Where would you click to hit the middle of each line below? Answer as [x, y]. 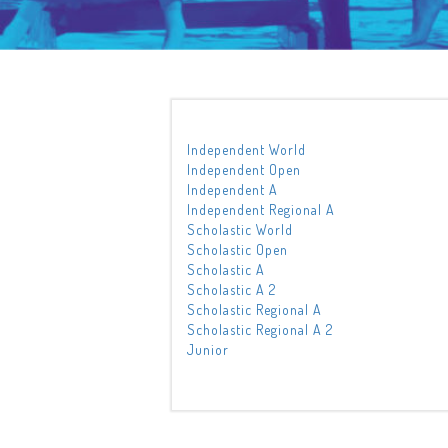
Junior [208, 349]
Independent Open [244, 169]
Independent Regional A [261, 209]
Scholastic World [240, 229]
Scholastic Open [237, 249]
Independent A [232, 189]
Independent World [246, 149]
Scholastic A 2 [231, 289]
